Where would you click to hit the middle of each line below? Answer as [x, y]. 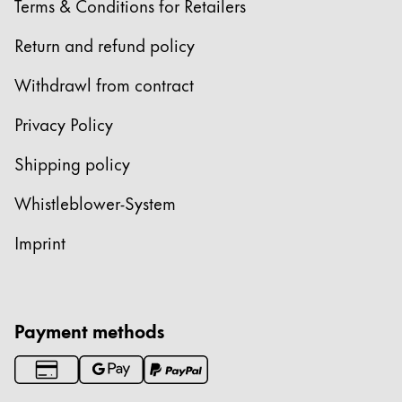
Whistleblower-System [95, 203]
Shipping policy [72, 163]
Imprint [40, 242]
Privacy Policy [64, 124]
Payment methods [89, 330]
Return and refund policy [105, 45]
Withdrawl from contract [104, 84]
